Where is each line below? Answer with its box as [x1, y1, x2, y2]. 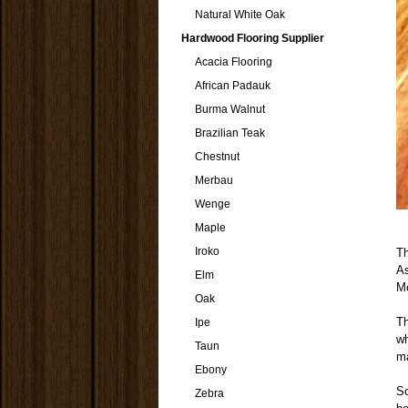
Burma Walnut [195, 103, 265, 116]
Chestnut [195, 150, 240, 163]
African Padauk [195, 79, 270, 92]
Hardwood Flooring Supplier [181, 32, 324, 45]
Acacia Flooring [195, 56, 272, 68]
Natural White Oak [195, 8, 285, 21]
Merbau [195, 174, 233, 187]
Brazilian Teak [195, 127, 265, 139]
